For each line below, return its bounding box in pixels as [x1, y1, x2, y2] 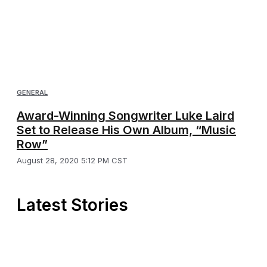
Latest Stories [17, 194, 128, 215]
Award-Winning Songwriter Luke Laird [17, 108, 234, 123]
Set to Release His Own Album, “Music [17, 122, 236, 137]
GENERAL [17, 88, 48, 97]
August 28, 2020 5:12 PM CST [17, 155, 128, 165]
